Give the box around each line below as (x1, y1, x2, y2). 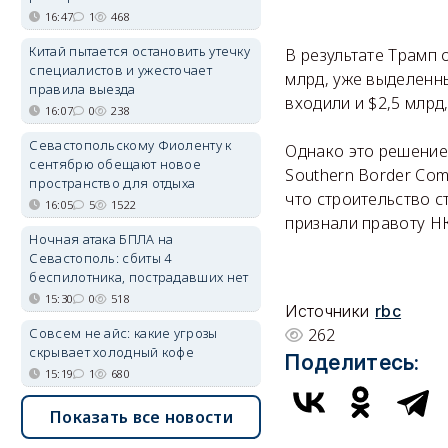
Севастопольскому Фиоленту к (29, 136, 232, 154)
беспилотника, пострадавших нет (29, 268, 249, 286)
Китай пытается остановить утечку (29, 42, 251, 60)
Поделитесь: (285, 350, 420, 376)
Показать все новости (49, 406, 233, 428)
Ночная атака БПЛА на (29, 230, 174, 248)
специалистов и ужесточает (29, 61, 212, 79)
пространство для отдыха (29, 174, 196, 192)
